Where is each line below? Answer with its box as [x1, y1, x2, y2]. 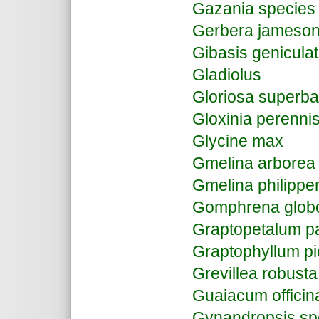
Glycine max [192, 132, 283, 150]
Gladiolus [192, 66, 266, 84]
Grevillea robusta [192, 264, 318, 283]
